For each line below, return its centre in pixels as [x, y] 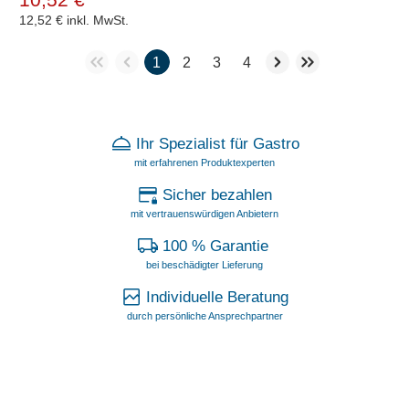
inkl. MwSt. [98, 20]
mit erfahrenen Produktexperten [204, 162]
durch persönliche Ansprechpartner [204, 315]
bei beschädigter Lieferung [204, 264]
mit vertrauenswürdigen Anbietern [204, 213]
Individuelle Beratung [217, 297]
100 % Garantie [217, 246]
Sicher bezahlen [217, 194]
